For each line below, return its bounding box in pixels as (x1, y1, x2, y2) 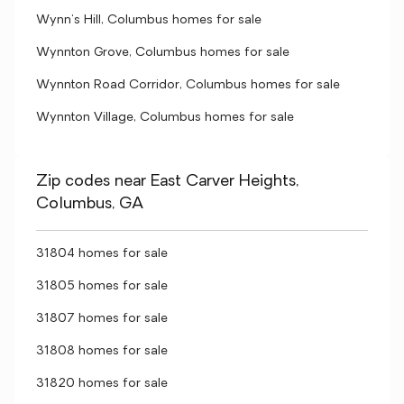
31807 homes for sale (36, 312, 168, 326)
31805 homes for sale (36, 280, 168, 293)
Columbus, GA (36, 196, 143, 213)
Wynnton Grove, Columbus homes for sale (36, 46, 289, 60)
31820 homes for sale (36, 377, 168, 390)
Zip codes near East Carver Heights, (36, 173, 298, 190)
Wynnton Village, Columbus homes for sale (36, 111, 294, 124)
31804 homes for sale (36, 247, 168, 261)
